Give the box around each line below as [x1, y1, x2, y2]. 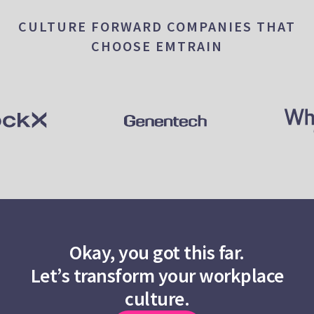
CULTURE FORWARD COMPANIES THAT [18, 18, 296, 36]
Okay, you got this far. [69, 239, 245, 265]
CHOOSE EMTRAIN [91, 37, 223, 55]
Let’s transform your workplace [30, 262, 284, 288]
